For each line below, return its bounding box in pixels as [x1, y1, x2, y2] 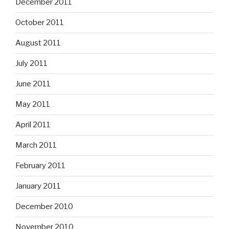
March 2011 [15, 141, 57, 150]
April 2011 [15, 120, 51, 130]
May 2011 [15, 100, 50, 109]
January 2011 [15, 181, 61, 191]
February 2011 [15, 161, 65, 171]
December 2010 [15, 202, 73, 212]
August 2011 [15, 38, 61, 48]
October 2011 [15, 18, 64, 28]
